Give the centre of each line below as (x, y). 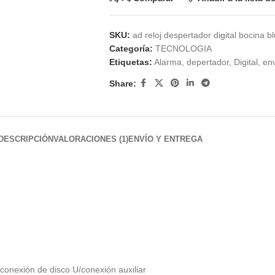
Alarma (168, 62)
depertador (207, 62)
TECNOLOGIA (183, 49)
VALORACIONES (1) (91, 139)
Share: (122, 83)
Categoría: (131, 49)
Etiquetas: (130, 62)
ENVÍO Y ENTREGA (165, 139)
